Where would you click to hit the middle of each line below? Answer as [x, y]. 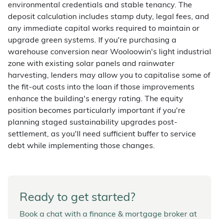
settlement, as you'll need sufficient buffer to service [102, 134]
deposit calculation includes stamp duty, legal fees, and [109, 17]
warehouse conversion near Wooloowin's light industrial [109, 52]
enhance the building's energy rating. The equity [96, 99]
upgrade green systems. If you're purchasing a [92, 41]
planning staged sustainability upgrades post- [93, 123]
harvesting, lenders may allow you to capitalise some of [109, 76]
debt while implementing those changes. [81, 146]
